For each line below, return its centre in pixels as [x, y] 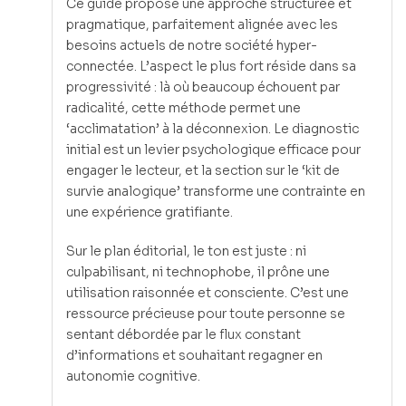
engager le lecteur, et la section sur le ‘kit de [203, 171]
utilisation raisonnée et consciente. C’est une [208, 293]
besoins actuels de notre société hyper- [192, 46]
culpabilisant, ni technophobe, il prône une [198, 272]
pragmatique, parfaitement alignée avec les [202, 25]
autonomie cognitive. [133, 377]
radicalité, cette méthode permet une [184, 108]
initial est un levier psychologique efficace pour [213, 150]
